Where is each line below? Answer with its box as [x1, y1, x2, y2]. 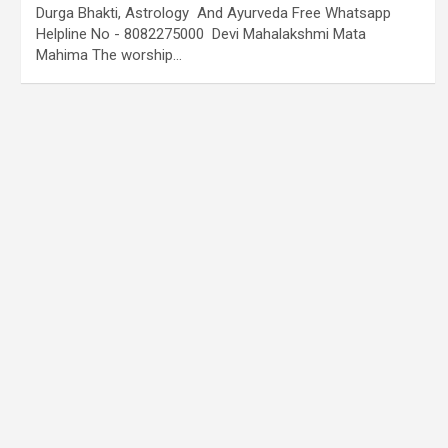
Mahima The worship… [35, 46, 182, 64]
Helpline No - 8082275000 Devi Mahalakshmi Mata [35, 25, 366, 43]
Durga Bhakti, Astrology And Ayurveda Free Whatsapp [35, 4, 391, 22]
